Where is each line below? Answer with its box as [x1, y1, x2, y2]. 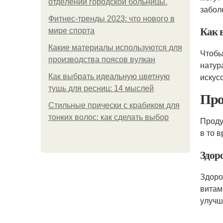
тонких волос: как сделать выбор [48, 113, 169, 121]
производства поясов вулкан [48, 55, 155, 64]
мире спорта [48, 26, 95, 35]
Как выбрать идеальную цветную [48, 72, 170, 81]
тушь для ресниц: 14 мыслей [48, 84, 154, 93]
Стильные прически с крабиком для [48, 101, 180, 110]
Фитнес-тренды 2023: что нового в [48, 14, 175, 23]
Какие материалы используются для [48, 43, 182, 52]
